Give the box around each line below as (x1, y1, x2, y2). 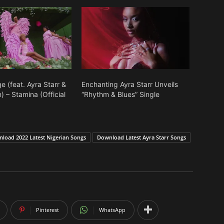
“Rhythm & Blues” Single (81, 89, 159, 98)
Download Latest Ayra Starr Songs (97, 133, 186, 141)
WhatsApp (99, 205, 125, 213)
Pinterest (36, 205, 59, 213)
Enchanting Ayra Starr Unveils (81, 79, 178, 88)
